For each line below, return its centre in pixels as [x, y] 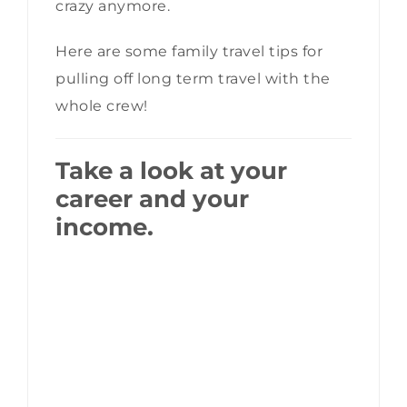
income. [104, 228]
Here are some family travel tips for [189, 52]
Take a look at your [171, 171]
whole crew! [102, 106]
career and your [152, 199]
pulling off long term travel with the [193, 79]
